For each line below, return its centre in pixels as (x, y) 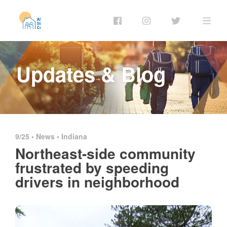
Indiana (74, 136)
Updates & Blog (91, 73)
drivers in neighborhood (97, 181)
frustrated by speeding (92, 167)
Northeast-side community (105, 153)
